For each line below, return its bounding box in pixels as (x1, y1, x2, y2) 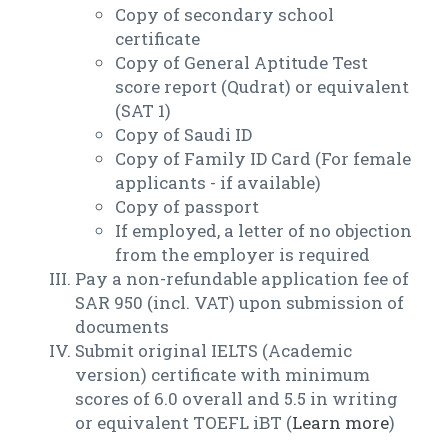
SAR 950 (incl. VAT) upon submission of (75, 291, 404, 315)
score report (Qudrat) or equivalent (115, 75, 409, 99)
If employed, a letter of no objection (115, 219, 412, 243)
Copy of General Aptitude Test (115, 51, 368, 75)
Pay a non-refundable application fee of (75, 267, 409, 291)
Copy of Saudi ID (115, 123, 252, 147)
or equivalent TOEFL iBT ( (75, 411, 292, 435)
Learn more (292, 411, 389, 435)
